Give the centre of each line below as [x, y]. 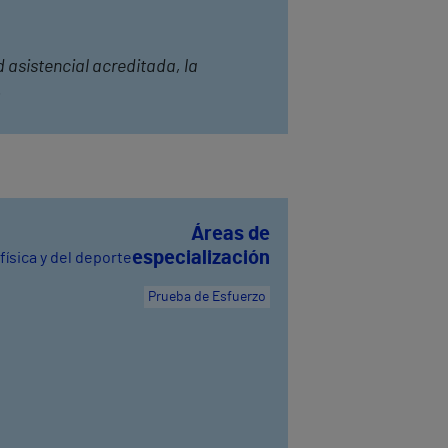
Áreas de [230, 233]
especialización [201, 257]
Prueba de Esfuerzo [207, 296]
